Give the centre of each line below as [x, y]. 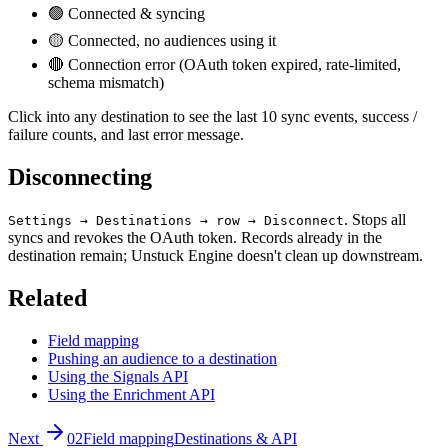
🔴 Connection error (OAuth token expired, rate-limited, [224, 65]
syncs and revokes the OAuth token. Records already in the [195, 238]
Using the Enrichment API [131, 394]
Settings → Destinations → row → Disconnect [176, 221]
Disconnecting [80, 177]
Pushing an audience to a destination [162, 358]
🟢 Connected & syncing [126, 14]
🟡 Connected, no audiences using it [162, 41]
